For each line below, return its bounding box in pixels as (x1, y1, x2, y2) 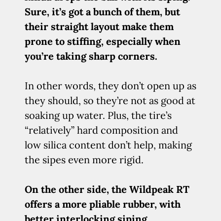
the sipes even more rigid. (25, 153, 144, 166)
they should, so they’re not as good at (25, 94, 195, 107)
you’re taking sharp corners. (25, 50, 157, 62)
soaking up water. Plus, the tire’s (25, 109, 172, 121)
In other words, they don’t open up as (25, 79, 196, 92)
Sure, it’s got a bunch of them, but (25, 5, 180, 18)
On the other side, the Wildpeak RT (25, 183, 189, 195)
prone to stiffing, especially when (25, 35, 181, 47)
